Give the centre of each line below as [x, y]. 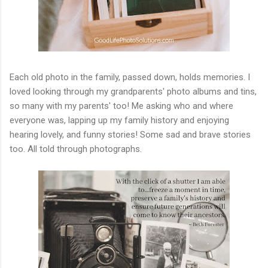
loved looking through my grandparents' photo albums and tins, [133, 91]
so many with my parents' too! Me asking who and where [121, 106]
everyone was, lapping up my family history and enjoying [119, 120]
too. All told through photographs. [76, 149]
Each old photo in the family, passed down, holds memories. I [130, 77]
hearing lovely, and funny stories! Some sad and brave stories [130, 134]
